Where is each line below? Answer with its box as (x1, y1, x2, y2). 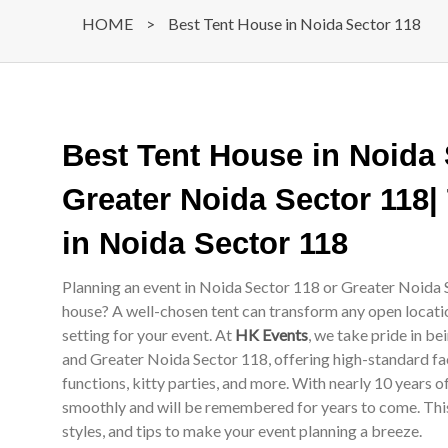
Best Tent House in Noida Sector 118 (168, 14, 421, 33)
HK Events (235, 325, 308, 344)
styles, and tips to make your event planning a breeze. (62, 421, 422, 440)
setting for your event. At (62, 325, 235, 344)
